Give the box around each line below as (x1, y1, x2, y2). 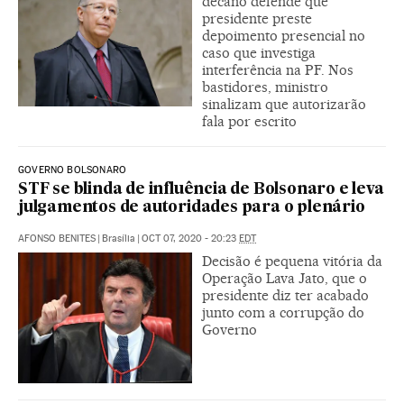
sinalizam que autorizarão (202, 95, 366, 113)
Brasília (102, 232, 135, 244)
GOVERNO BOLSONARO (18, 163, 127, 176)
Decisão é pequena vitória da (202, 252, 382, 270)
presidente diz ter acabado (202, 286, 369, 304)
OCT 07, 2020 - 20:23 (142, 232, 239, 244)
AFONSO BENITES (18, 232, 96, 244)
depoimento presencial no (202, 26, 365, 44)
